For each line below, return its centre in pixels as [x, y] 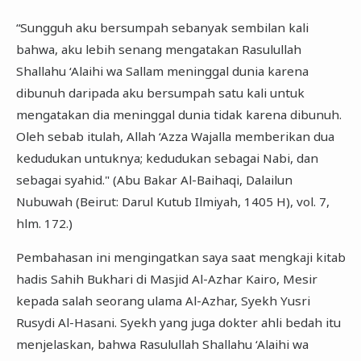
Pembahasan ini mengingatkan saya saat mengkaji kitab [180, 257]
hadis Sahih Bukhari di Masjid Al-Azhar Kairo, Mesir [166, 279]
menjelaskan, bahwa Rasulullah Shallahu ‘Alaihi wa [162, 344]
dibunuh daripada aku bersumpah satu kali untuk [160, 92]
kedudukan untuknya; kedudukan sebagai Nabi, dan [167, 158]
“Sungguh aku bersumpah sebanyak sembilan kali [162, 27]
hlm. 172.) [46, 223]
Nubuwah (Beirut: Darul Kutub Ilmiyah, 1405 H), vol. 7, [172, 201]
